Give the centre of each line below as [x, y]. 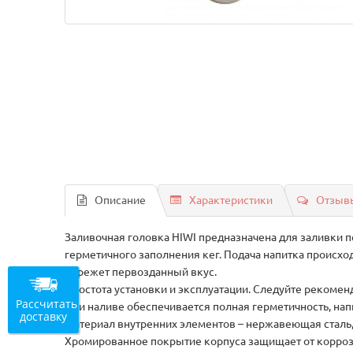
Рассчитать [46, 303]
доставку [43, 316]
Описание [121, 200]
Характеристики [231, 200]
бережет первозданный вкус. [141, 272]
